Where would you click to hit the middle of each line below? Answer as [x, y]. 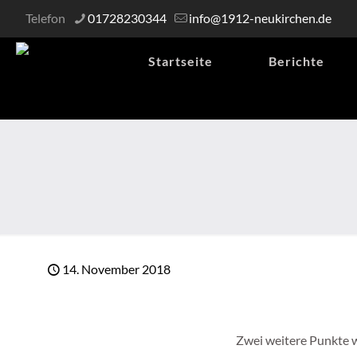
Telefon [45, 18]
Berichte [296, 61]
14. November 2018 [116, 269]
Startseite [180, 61]
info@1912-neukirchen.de [260, 18]
